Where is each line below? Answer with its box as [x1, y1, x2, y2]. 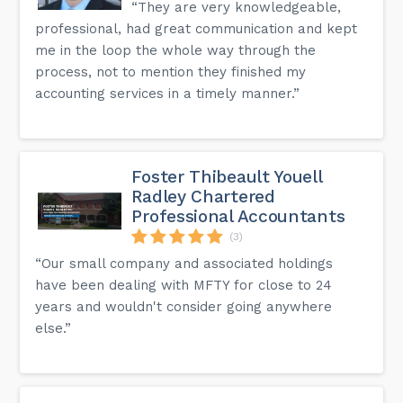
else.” [35, 319, 72, 336]
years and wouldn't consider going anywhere [35, 298, 333, 315]
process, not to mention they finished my [35, 63, 307, 80]
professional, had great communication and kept [35, 20, 358, 37]
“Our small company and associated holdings [35, 255, 334, 272]
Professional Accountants [131, 205, 345, 227]
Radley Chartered [131, 185, 275, 207]
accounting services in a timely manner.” [35, 85, 300, 102]
